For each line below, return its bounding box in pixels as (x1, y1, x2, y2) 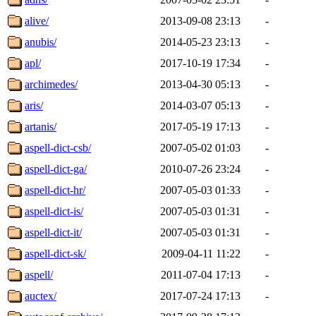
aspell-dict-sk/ (25, 247, 86, 260)
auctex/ (25, 289, 56, 302)
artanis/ (25, 120, 56, 133)
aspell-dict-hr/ (25, 183, 85, 196)
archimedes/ (25, 78, 78, 90)
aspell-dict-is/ (25, 205, 83, 217)
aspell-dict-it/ (25, 226, 82, 238)
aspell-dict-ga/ (25, 162, 87, 175)
